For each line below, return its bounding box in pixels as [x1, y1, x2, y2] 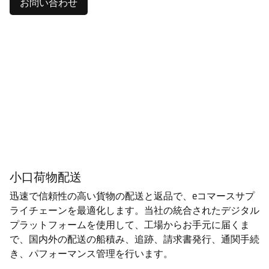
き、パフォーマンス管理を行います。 [10, 248, 173, 259]
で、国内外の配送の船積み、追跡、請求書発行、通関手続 [10, 234, 259, 245]
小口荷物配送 [10, 170, 82, 184]
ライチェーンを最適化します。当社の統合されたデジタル [10, 205, 259, 216]
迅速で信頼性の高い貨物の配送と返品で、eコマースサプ [10, 190, 255, 202]
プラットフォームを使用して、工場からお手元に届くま [10, 219, 250, 231]
